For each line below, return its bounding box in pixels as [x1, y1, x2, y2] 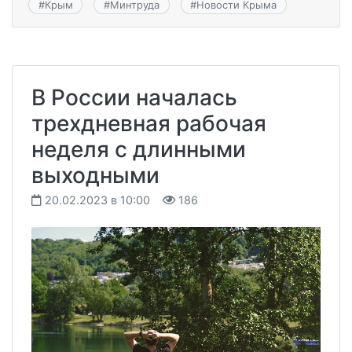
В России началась [31, 84, 237, 111]
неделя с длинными [31, 136, 246, 163]
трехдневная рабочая [31, 110, 266, 137]
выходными [31, 162, 159, 189]
